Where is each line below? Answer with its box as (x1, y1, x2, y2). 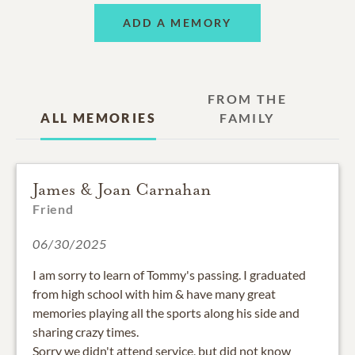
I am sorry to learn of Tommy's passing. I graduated (32, 266, 306, 282)
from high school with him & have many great (32, 285, 276, 301)
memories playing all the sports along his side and (32, 304, 300, 320)
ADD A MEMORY (123, 16, 232, 30)
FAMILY (219, 109, 275, 125)
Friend (32, 200, 74, 216)
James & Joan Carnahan (32, 178, 211, 200)
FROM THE (207, 90, 287, 106)
